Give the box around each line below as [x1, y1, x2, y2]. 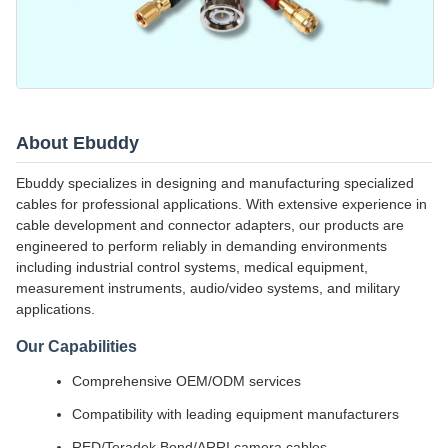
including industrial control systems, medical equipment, [16, 259, 368, 275]
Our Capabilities [16, 338, 137, 355]
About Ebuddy [16, 133, 139, 153]
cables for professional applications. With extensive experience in [16, 196, 427, 212]
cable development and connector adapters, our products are [16, 217, 404, 233]
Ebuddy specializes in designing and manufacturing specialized [16, 175, 414, 191]
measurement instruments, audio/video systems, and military [16, 280, 400, 296]
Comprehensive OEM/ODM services [72, 373, 301, 389]
